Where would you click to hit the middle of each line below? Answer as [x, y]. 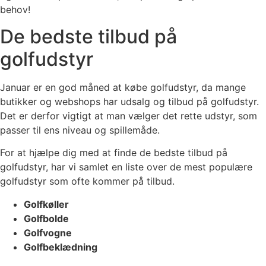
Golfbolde [46, 218]
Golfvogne [48, 232]
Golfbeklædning [61, 247]
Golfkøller [46, 204]
